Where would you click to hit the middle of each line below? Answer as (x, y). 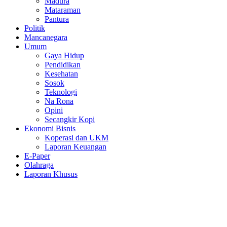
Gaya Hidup (64, 55)
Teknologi (61, 92)
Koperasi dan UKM (77, 137)
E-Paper (37, 156)
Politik (35, 28)
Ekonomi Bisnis (50, 128)
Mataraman (63, 10)
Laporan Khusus (51, 174)
